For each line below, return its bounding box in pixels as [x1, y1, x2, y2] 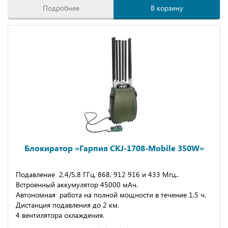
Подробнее [43, 3, 79, 13]
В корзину [150, 3, 183, 13]
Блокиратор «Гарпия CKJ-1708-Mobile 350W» [24, 142, 204, 153]
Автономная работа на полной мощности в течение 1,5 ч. [16, 190, 206, 199]
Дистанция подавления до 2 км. [16, 200, 119, 210]
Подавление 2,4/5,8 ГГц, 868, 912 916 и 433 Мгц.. [16, 169, 179, 179]
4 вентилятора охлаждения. [16, 210, 104, 220]
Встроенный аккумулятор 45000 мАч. [16, 180, 138, 189]
